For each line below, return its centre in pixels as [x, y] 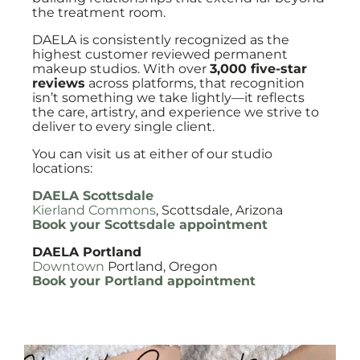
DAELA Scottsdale [93, 196]
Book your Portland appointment [144, 281]
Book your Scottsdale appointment [150, 225]
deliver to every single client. [123, 127]
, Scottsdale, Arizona [219, 210]
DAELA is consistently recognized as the [161, 40]
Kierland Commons [94, 210]
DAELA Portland [87, 252]
